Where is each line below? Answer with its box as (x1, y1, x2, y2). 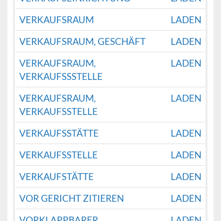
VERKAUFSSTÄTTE (19, 127, 99, 139)
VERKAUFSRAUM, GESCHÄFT (19, 36, 146, 47)
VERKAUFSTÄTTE (19, 171, 94, 183)
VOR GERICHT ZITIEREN (19, 192, 124, 204)
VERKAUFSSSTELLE (19, 71, 103, 82)
